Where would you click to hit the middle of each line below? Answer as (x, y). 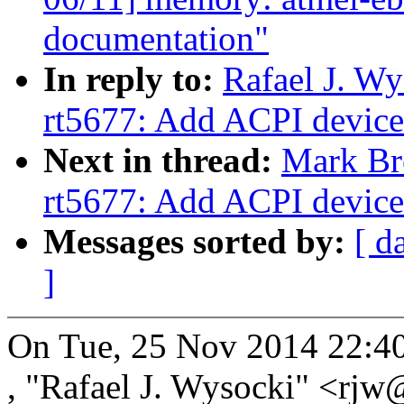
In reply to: (133, 79)
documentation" (156, 39)
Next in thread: (162, 161)
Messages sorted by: (199, 242)
